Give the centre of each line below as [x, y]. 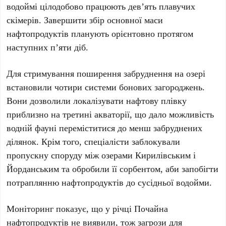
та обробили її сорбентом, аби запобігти [139, 169]
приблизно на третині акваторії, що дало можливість [110, 114]
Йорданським [33, 169]
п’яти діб [68, 47]
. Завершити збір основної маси [101, 20]
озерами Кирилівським [146, 155]
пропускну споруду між [54, 155]
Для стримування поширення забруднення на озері [106, 73]
